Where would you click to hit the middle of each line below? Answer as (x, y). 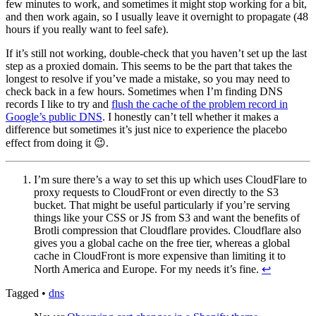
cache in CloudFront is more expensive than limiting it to (160, 255)
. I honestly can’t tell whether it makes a (190, 116)
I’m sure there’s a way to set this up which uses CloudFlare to (170, 179)
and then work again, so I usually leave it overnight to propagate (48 (157, 16)
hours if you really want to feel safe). (87, 29)
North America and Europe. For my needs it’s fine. (148, 269)
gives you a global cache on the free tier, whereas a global (162, 243)
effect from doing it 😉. (57, 142)
